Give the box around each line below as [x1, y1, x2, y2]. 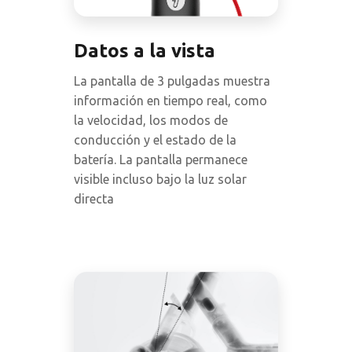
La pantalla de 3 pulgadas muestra [74, 74, 270, 89]
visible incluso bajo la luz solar [74, 172, 247, 187]
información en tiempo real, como [74, 93, 267, 108]
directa [74, 192, 114, 207]
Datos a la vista [74, 40, 215, 62]
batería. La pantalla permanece [74, 152, 247, 167]
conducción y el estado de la [74, 133, 236, 148]
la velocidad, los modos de [74, 113, 228, 128]
